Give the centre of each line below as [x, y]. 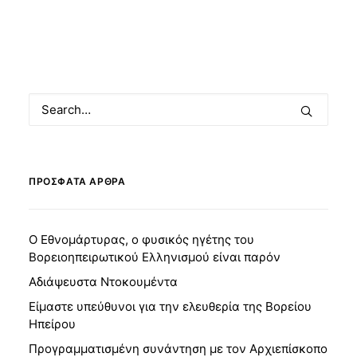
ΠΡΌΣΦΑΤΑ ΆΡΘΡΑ [77, 181]
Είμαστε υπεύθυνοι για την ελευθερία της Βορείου [170, 306]
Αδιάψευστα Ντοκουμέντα [103, 282]
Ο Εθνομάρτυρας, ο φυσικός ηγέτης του [141, 239]
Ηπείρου [52, 324]
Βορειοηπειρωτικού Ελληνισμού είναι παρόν [155, 257]
